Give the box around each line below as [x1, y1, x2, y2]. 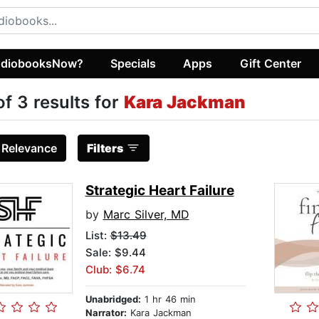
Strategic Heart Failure [85, 182, 234, 199]
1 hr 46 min [140, 293, 196, 305]
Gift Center [239, 56, 301, 70]
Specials [110, 56, 157, 70]
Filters [86, 141, 123, 156]
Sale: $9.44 [85, 246, 146, 260]
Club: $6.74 [85, 263, 145, 277]
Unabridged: [85, 293, 141, 305]
